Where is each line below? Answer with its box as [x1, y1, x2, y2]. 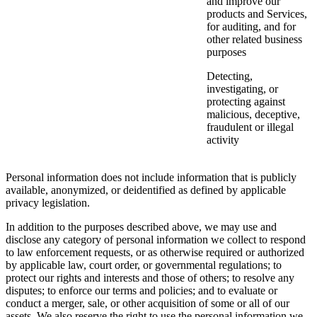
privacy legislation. [6, 197, 90, 209]
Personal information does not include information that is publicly [6, 171, 296, 184]
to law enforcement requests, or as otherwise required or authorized [6, 246, 304, 259]
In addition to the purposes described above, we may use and [6, 221, 277, 234]
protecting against [207, 96, 285, 108]
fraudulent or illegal [207, 121, 294, 134]
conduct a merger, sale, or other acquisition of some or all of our [6, 297, 289, 310]
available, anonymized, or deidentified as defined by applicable [6, 184, 286, 197]
